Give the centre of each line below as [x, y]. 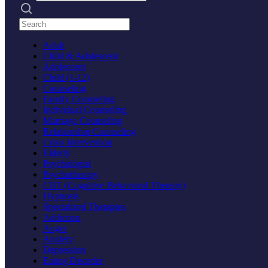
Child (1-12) [66, 77]
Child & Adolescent [80, 56]
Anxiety [58, 239]
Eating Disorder [73, 260]
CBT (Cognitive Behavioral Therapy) [114, 185]
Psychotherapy [71, 174]
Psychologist [67, 163]
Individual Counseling [85, 109]
